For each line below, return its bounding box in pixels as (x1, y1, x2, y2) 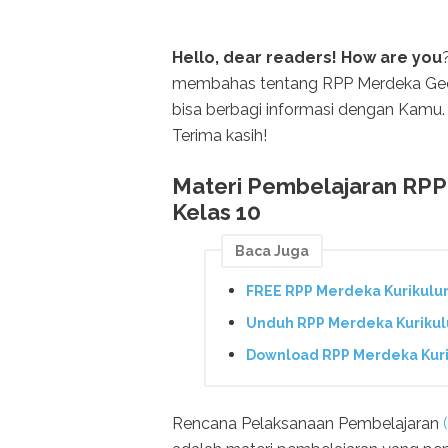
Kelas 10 (172, 198, 261, 225)
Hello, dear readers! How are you (172, 47, 442, 67)
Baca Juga (235, 242, 309, 259)
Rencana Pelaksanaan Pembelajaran (172, 414, 443, 434)
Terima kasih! (172, 125, 267, 145)
